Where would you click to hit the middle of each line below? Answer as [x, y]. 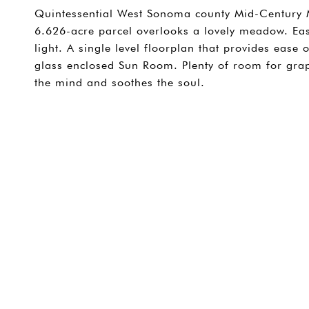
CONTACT [273, 118]
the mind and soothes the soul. [120, 82]
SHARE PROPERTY [115, 118]
